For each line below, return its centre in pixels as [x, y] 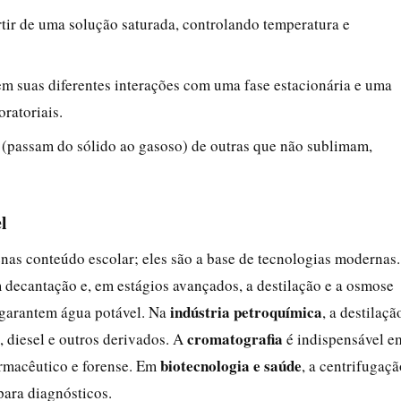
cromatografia [235, 338]
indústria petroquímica [246, 311]
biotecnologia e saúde [231, 365]
